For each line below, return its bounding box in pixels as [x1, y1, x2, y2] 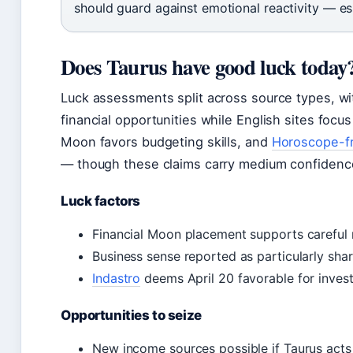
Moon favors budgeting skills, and [61, 134, 272, 150]
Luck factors [61, 193, 140, 210]
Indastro [92, 270, 141, 287]
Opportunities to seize [61, 307, 202, 324]
